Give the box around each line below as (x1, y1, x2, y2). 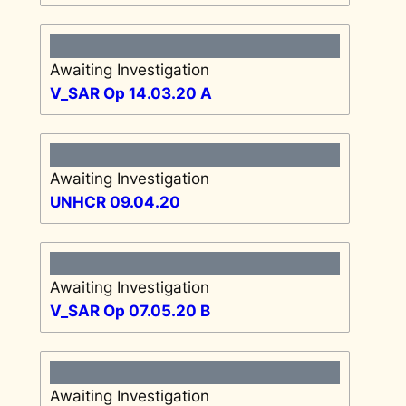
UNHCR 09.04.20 (49, 192, 180, 211)
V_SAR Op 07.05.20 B (49, 301, 210, 320)
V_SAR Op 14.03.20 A (49, 83, 212, 102)
